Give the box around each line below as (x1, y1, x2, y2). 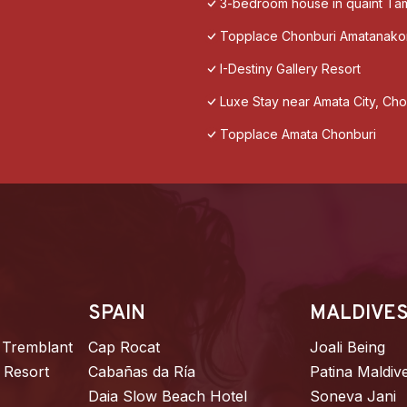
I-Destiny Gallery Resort (220, 61, 361, 77)
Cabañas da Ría (88, 362, 196, 382)
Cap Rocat (88, 338, 161, 357)
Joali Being (309, 338, 385, 357)
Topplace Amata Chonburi (220, 126, 376, 143)
